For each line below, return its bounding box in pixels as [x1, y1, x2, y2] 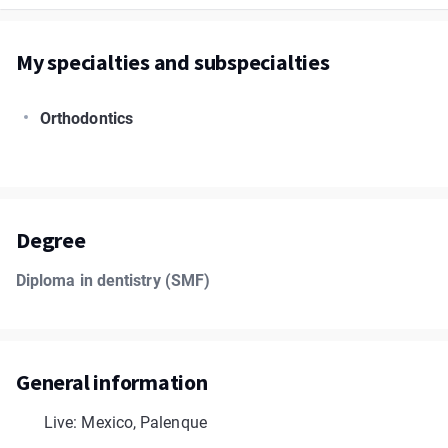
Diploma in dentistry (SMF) [16, 271, 211, 290]
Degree [16, 226, 86, 254]
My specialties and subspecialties [16, 48, 330, 76]
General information [16, 368, 208, 396]
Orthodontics [40, 109, 133, 128]
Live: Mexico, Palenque [44, 413, 207, 432]
